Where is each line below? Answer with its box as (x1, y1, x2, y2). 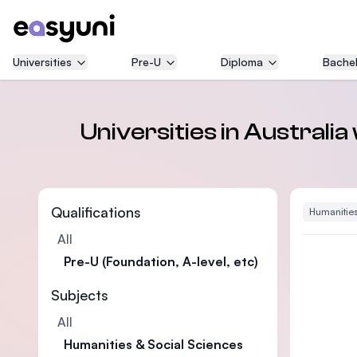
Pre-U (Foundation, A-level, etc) (64, 253, 258, 269)
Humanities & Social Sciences (64, 336, 243, 352)
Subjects (51, 286, 108, 304)
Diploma (221, 55, 263, 69)
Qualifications (51, 203, 141, 221)
